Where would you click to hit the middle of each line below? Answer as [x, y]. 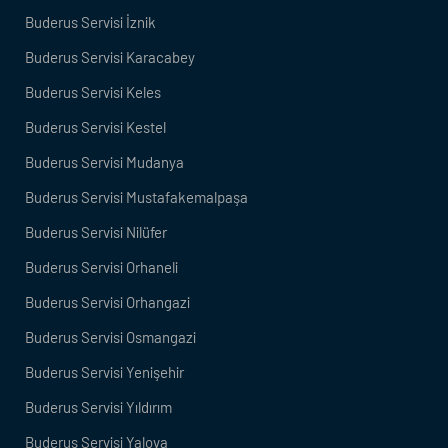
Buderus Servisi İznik [90, 22]
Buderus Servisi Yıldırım [98, 407]
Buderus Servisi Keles [93, 92]
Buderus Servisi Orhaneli [101, 267]
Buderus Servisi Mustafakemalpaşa [136, 197]
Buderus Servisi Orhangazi [107, 302]
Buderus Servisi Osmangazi [110, 337]
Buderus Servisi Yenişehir [104, 372]
